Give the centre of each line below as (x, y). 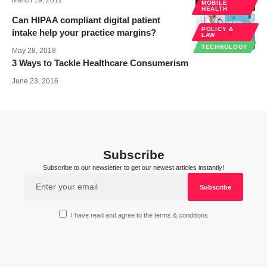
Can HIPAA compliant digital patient (86, 20)
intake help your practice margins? (84, 33)
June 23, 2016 (35, 81)
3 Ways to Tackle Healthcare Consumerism (100, 63)
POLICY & (218, 29)
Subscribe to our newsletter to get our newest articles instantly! (133, 168)
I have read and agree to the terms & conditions (140, 215)
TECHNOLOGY (225, 47)
